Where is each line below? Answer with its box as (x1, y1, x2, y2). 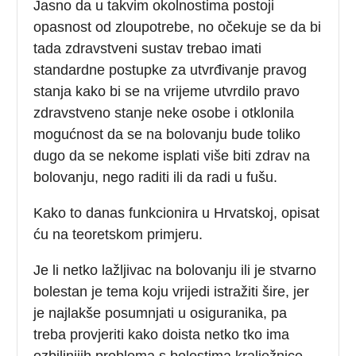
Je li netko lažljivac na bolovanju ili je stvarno (33, 261, 317, 278)
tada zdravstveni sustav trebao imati (33, 40, 262, 56)
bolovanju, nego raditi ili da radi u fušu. (33, 168, 278, 185)
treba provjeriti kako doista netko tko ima (33, 326, 290, 342)
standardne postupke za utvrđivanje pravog (33, 61, 308, 78)
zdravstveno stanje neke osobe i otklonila (33, 104, 295, 121)
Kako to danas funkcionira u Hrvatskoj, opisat (33, 204, 320, 221)
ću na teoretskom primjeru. (33, 226, 203, 242)
